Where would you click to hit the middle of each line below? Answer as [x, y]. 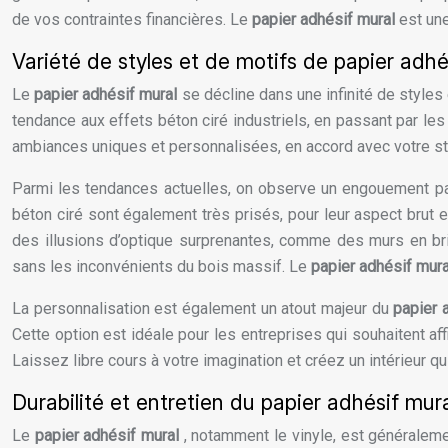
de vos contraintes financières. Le [132, 20]
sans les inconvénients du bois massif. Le [161, 267]
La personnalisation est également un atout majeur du [203, 309]
